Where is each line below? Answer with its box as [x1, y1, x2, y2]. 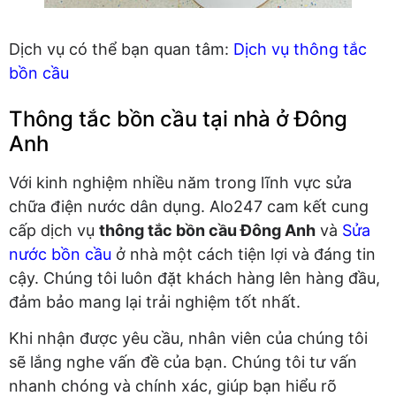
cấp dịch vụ [9, 221, 99, 240]
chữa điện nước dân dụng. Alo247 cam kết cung [9, 197, 369, 217]
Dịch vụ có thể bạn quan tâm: [9, 40, 233, 59]
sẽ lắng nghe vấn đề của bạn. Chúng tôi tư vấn [9, 353, 357, 372]
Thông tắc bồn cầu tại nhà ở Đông [9, 106, 347, 133]
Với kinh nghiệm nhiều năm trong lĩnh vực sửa [9, 173, 352, 193]
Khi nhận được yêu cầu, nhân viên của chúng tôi [9, 329, 368, 348]
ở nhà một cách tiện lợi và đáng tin [111, 245, 376, 264]
